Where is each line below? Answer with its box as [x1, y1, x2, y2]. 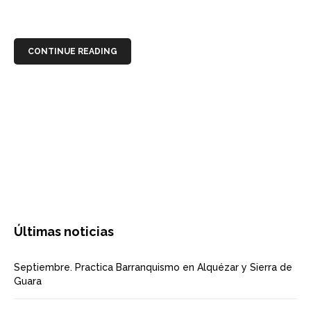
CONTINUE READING [28, 47, 117, 56]
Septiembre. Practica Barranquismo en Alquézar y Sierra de [14, 262, 292, 273]
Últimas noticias [14, 224, 114, 239]
